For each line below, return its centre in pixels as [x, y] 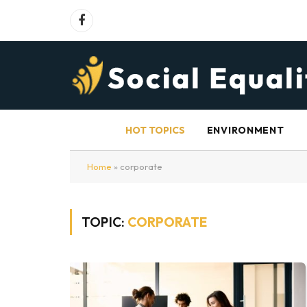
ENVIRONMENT [245, 130]
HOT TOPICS [155, 130]
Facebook [102, 26]
